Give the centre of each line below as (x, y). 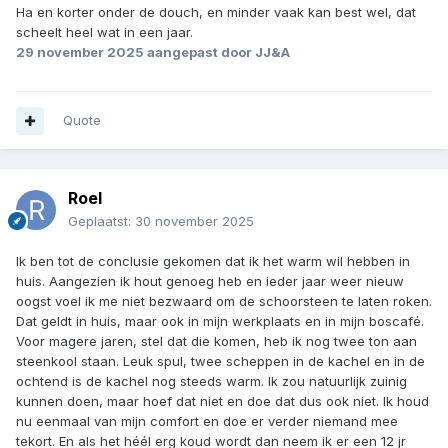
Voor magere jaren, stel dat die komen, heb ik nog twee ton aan (216, 341)
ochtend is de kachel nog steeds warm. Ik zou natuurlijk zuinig (211, 381)
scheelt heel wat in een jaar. (104, 31)
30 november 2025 (194, 221)
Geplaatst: (101, 221)
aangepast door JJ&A (217, 51)
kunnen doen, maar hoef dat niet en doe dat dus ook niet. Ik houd (222, 401)
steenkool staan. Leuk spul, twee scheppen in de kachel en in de (220, 361)
